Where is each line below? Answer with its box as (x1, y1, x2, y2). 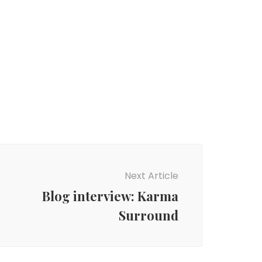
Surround (119, 206, 178, 224)
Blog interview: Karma (42, 187, 178, 205)
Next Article (125, 169, 178, 182)
